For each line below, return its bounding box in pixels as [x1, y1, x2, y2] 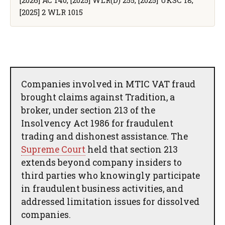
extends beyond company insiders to [21, 156, 182, 168]
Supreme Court [21, 143, 85, 155]
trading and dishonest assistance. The [21, 130, 188, 142]
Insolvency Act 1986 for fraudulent [21, 117, 173, 129]
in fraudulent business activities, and [21, 182, 183, 194]
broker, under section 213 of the [21, 104, 155, 116]
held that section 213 [85, 143, 178, 155]
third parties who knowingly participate [21, 169, 200, 181]
